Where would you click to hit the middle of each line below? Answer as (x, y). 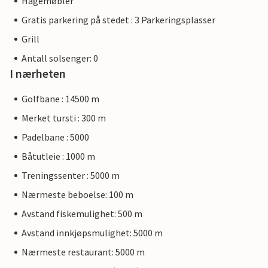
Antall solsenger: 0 (60, 58)
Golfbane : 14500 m (60, 99)
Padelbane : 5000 (55, 137)
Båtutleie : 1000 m (58, 156)
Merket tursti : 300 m (64, 118)
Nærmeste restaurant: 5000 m (83, 252)
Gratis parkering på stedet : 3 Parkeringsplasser (118, 20)
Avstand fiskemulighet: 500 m (82, 214)
